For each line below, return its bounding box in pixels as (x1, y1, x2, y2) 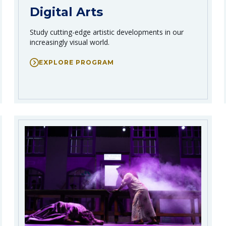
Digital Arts (30, 4, 103, 19)
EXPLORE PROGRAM (39, 58, 114, 66)
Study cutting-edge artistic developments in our (30, 27, 184, 37)
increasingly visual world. (30, 37, 109, 47)
